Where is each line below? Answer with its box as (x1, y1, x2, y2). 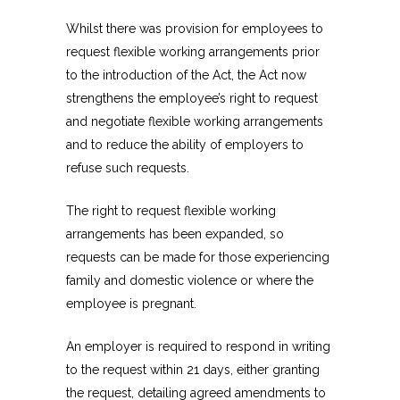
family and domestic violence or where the (66, 273, 313, 288)
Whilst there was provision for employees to (66, 21, 323, 37)
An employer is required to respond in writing (66, 339, 330, 354)
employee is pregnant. (66, 296, 196, 312)
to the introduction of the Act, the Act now (66, 68, 306, 83)
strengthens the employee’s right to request (66, 91, 318, 106)
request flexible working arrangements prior (66, 45, 320, 60)
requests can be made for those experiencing (66, 250, 329, 265)
